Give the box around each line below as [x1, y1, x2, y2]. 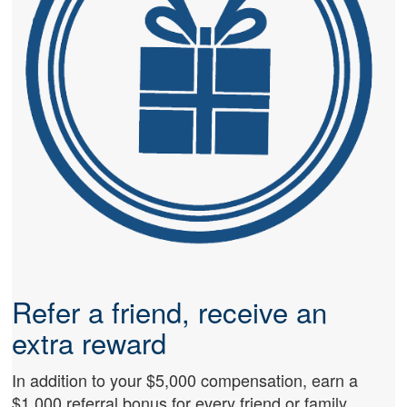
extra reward [12, 321, 167, 362]
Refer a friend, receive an [12, 290, 328, 332]
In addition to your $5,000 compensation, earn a [12, 368, 359, 392]
